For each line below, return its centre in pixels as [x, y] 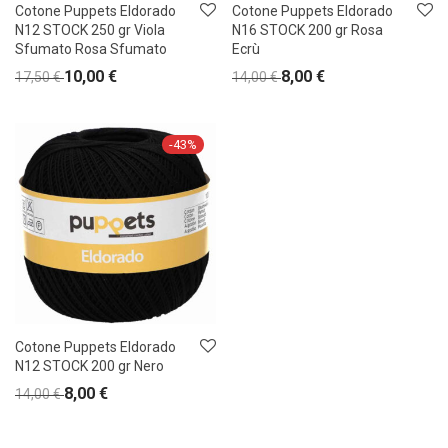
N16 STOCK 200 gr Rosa [307, 30]
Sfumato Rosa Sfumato [91, 49]
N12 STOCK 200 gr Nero [89, 366]
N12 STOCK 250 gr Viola [90, 30]
